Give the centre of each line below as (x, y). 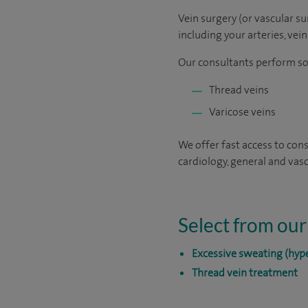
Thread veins (239, 90)
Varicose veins (242, 112)
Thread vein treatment (245, 273)
